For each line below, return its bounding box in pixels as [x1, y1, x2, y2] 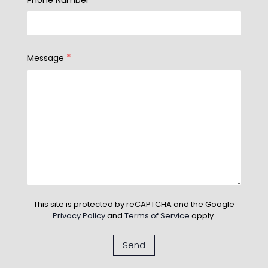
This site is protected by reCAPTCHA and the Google [33, 198, 234, 210]
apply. [189, 209, 215, 221]
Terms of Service [124, 209, 190, 221]
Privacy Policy [52, 209, 105, 221]
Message [26, 51, 64, 64]
